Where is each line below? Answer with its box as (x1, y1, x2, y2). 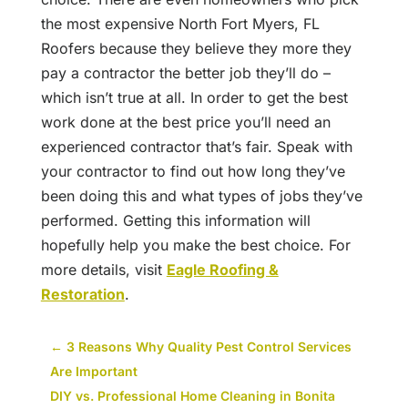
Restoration (40, 285, 125, 304)
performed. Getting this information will (40, 211, 311, 230)
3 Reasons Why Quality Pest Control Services (66, 339, 352, 355)
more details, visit (40, 260, 167, 280)
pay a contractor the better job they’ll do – (40, 64, 331, 83)
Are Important (49, 363, 138, 380)
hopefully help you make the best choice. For (40, 236, 351, 255)
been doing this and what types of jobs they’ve (40, 187, 362, 206)
